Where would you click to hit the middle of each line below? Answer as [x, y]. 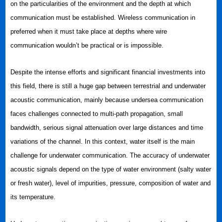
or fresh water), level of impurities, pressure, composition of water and [111, 183]
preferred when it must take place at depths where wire [89, 31]
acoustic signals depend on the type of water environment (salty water [111, 169]
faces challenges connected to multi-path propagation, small [97, 114]
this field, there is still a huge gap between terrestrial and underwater [108, 86]
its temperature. [34, 197]
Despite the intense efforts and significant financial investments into [108, 72]
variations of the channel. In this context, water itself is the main [103, 141]
